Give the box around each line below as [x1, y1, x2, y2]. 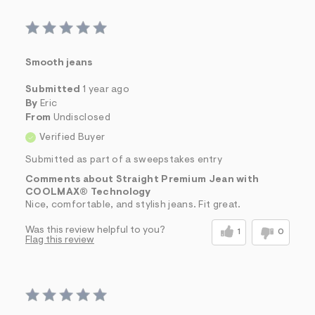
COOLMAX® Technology [25, 187, 151, 198]
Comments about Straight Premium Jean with [25, 174, 259, 185]
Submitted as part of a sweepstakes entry [25, 155, 222, 165]
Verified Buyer [39, 132, 105, 143]
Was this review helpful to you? [25, 225, 165, 236]
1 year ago [83, 84, 129, 95]
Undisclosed [53, 112, 110, 123]
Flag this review [25, 235, 94, 245]
